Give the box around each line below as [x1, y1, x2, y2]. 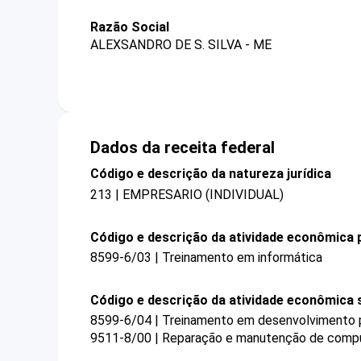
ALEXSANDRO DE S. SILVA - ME [90, 37, 272, 53]
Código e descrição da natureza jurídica [90, 166, 331, 182]
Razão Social [90, 19, 169, 35]
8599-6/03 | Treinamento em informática [90, 249, 322, 265]
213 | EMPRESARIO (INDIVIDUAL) [90, 186, 284, 202]
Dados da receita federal [90, 138, 275, 158]
